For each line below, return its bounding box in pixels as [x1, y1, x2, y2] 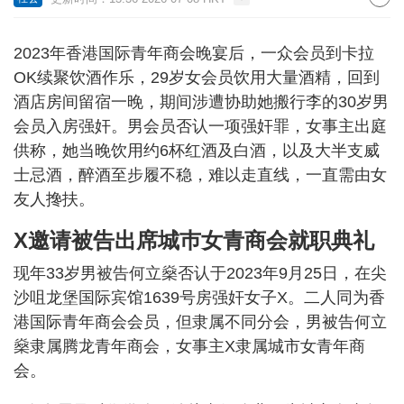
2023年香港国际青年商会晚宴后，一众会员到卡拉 [14, 44, 374, 62]
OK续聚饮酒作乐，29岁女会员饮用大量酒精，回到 [14, 69, 380, 87]
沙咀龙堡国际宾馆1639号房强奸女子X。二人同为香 [14, 289, 385, 307]
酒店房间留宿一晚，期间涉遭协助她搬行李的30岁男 [14, 93, 389, 111]
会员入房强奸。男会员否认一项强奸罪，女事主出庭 [14, 117, 387, 135]
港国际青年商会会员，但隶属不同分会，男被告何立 [14, 313, 387, 331]
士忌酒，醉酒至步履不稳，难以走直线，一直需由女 [14, 166, 387, 184]
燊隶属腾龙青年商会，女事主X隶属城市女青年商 [14, 337, 365, 355]
